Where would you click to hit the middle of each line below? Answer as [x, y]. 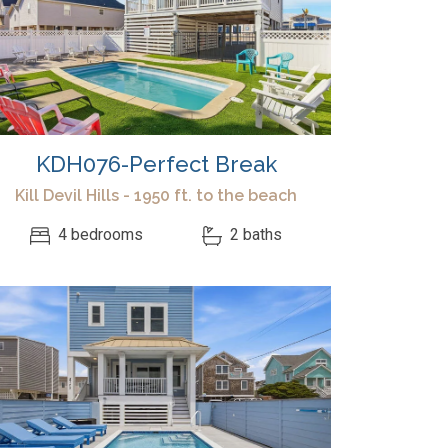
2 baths [253, 235]
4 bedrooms [99, 235]
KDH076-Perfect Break [156, 164]
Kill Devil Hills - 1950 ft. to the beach [156, 195]
